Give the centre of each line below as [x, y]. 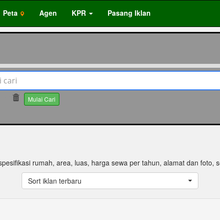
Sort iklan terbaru [55, 181]
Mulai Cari [42, 99]
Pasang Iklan [129, 13]
